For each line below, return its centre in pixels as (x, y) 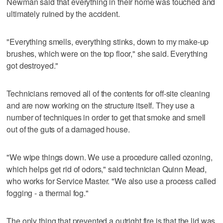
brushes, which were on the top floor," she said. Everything (107, 53)
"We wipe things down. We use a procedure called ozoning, (110, 157)
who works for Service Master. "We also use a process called (111, 181)
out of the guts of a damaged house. (68, 129)
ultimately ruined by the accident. (63, 13)
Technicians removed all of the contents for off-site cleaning (108, 93)
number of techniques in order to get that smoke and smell (106, 117)
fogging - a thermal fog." (48, 193)
